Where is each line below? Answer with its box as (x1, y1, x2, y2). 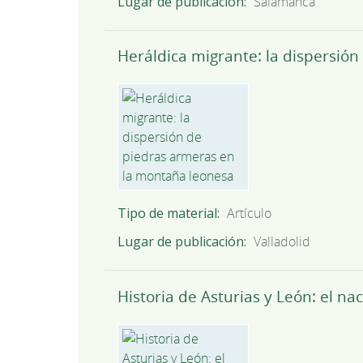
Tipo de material (117, 203, 217, 222)
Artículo (227, 203, 272, 222)
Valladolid (254, 233, 311, 251)
